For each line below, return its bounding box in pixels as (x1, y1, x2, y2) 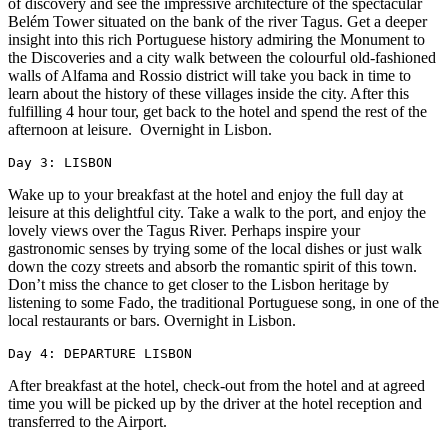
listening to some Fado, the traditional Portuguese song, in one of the (8, 293, 439, 311)
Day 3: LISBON (8, 154, 112, 170)
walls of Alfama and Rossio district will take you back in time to (8, 66, 411, 84)
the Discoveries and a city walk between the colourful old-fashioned (8, 48, 436, 66)
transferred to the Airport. (8, 412, 167, 430)
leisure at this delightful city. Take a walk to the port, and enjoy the (8, 203, 426, 221)
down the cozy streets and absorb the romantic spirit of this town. (8, 257, 417, 275)
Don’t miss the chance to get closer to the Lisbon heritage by (8, 275, 389, 293)
